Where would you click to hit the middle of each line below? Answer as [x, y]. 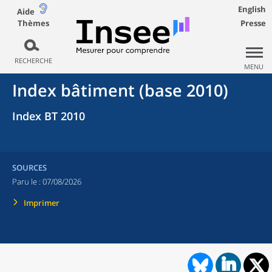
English [252, 9]
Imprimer [42, 203]
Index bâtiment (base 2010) [120, 90]
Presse [253, 23]
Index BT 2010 [49, 116]
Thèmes [33, 23]
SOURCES [29, 168]
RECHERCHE [33, 60]
